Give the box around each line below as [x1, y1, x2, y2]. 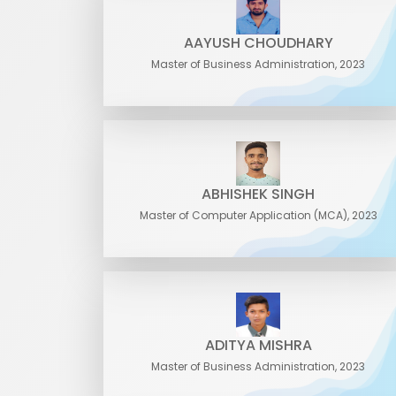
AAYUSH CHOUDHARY [183, 33, 333, 53]
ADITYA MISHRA [204, 335, 312, 355]
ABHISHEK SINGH [202, 184, 315, 204]
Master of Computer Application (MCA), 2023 [139, 208, 377, 223]
